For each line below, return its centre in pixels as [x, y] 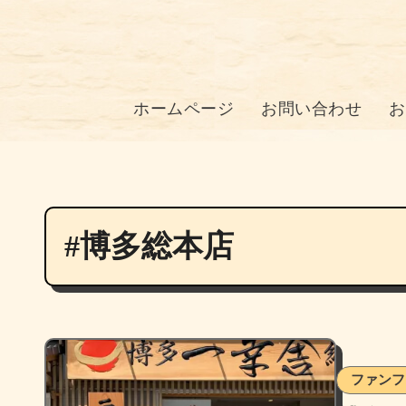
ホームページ [184, 108]
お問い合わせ [312, 108]
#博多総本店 [149, 246]
